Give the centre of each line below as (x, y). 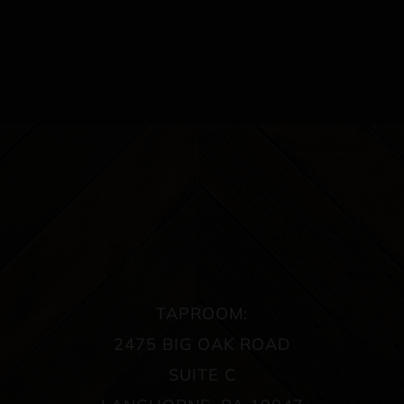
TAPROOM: (202, 313)
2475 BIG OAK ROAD (202, 344)
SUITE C (202, 374)
